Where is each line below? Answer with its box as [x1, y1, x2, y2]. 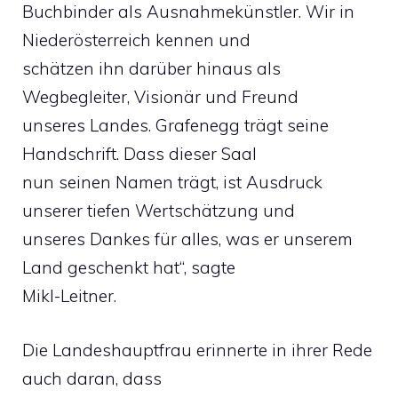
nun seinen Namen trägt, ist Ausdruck [22, 171, 322, 193]
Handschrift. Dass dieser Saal [22, 143, 257, 164]
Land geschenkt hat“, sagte [22, 257, 235, 278]
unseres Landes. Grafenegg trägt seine [22, 115, 329, 136]
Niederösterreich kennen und [22, 29, 251, 51]
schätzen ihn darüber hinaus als [22, 58, 281, 79]
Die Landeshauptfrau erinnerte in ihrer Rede [22, 338, 372, 361]
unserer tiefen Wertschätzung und [22, 200, 295, 221]
